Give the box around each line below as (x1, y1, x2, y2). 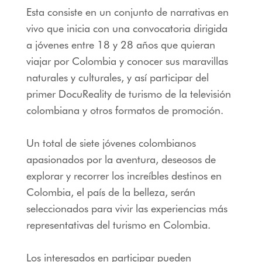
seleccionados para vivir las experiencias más (26, 202, 227, 215)
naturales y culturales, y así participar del (26, 71, 209, 84)
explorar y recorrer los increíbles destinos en (26, 169, 222, 182)
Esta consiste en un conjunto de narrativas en (26, 5, 229, 18)
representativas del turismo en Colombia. (26, 218, 211, 231)
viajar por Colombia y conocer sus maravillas (26, 54, 228, 67)
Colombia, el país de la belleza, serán (26, 185, 195, 198)
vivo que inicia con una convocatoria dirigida (26, 22, 227, 35)
